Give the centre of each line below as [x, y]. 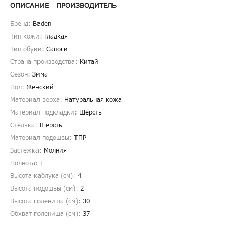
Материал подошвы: [42, 138]
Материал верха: [37, 100]
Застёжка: [27, 151]
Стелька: [25, 125]
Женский [40, 87]
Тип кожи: [27, 37]
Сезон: [21, 75]
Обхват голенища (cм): [46, 214]
